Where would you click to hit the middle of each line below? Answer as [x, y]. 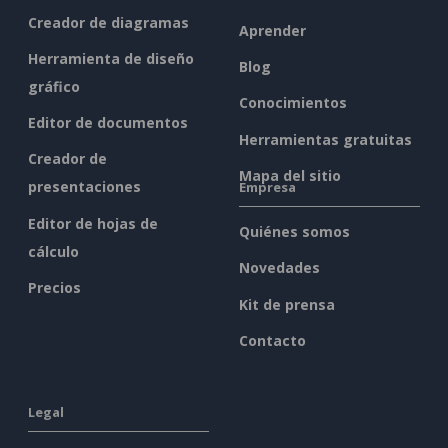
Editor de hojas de [93, 223]
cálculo [53, 251]
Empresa [267, 187]
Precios [54, 287]
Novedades [279, 268]
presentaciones [84, 187]
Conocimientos [293, 103]
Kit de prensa [287, 304]
